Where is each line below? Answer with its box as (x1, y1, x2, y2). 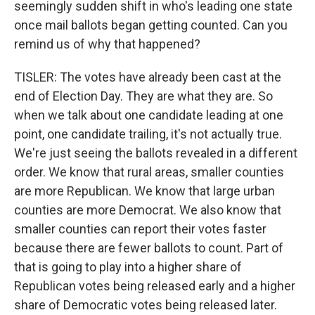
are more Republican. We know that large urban (14, 184, 275, 198)
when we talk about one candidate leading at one (14, 108, 283, 122)
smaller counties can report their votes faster (14, 221, 266, 236)
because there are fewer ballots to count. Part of (14, 240, 283, 255)
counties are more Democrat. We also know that (14, 202, 281, 217)
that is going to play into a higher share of (14, 259, 242, 274)
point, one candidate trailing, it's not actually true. (14, 127, 282, 141)
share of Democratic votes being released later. (14, 297, 277, 312)
